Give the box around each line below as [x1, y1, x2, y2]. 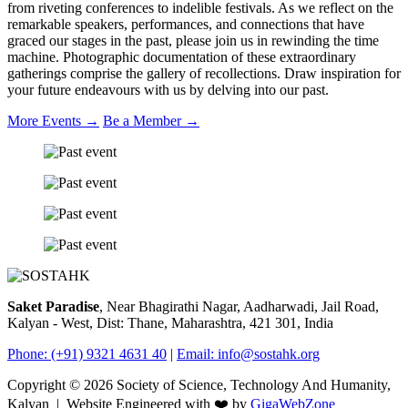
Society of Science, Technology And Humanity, [113, 377, 391, 393]
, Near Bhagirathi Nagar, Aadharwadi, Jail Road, [99, 299, 379, 315]
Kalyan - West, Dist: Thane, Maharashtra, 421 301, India [7, 315, 333, 331]
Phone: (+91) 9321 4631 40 [7, 346, 167, 362]
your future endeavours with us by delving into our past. [7, 82, 329, 98]
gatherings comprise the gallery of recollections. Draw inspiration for [7, 66, 401, 82]
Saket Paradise [7, 299, 99, 315]
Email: [177, 346, 218, 362]
